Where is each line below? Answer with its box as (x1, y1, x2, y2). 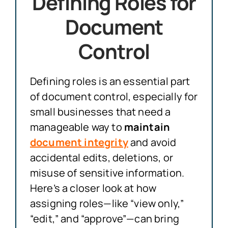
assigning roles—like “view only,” (30, 196, 184, 210)
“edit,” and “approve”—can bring (30, 211, 179, 225)
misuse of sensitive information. (30, 165, 185, 180)
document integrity (30, 135, 128, 149)
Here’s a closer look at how (30, 181, 157, 195)
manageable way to (30, 120, 124, 134)
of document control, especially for (30, 89, 198, 103)
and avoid (128, 135, 177, 149)
